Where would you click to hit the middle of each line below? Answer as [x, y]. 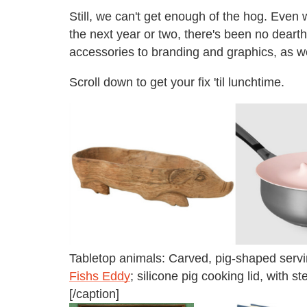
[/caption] [94, 294]
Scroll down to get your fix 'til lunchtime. [177, 82]
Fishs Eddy [100, 276]
